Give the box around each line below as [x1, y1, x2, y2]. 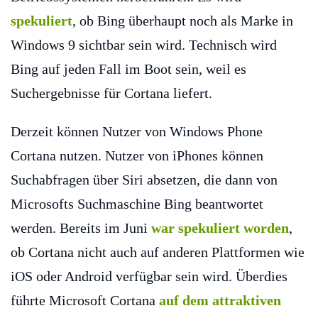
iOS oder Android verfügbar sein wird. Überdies [11, 268, 287, 285]
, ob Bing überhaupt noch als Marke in [72, 13, 293, 29]
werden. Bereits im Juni [11, 220, 151, 236]
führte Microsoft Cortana [11, 292, 159, 309]
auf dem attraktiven [159, 292, 281, 309]
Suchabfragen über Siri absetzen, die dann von [11, 172, 278, 188]
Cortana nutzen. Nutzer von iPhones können [11, 148, 263, 164]
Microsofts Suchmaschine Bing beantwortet [11, 196, 263, 212]
